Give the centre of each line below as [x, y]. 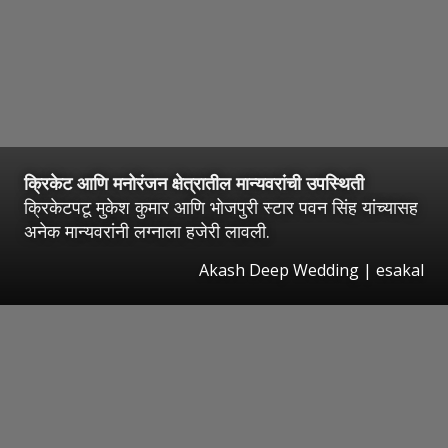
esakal [400, 269]
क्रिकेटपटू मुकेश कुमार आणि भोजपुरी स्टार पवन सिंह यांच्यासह [221, 206]
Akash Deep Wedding [279, 269]
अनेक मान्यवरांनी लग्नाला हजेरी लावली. [147, 230]
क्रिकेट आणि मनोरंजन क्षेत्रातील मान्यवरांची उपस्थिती [194, 182]
